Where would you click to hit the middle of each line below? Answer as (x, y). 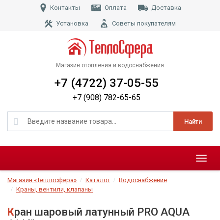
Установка (72, 24)
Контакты (65, 8)
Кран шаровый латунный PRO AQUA (11, 212)
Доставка (166, 8)
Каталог (98, 180)
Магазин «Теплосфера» (42, 180)
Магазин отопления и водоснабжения (110, 66)
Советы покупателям (144, 24)
